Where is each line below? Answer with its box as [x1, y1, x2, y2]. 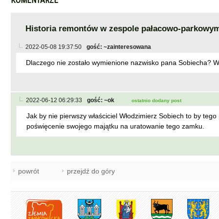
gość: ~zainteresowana [87, 44, 151, 50]
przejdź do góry [67, 167, 115, 175]
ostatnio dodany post [131, 98, 181, 103]
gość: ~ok [87, 97, 114, 104]
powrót [18, 167, 39, 175]
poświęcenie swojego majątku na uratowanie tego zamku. [26, 122, 204, 130]
